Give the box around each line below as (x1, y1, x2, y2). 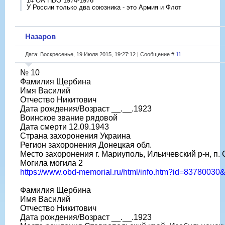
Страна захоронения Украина (20, 131, 131, 140)
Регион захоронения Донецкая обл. (20, 140, 152, 149)
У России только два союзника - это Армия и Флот (27, 3, 181, 11)
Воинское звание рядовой (20, 113, 118, 122)
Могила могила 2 (20, 158, 83, 167)
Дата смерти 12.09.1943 (20, 122, 109, 131)
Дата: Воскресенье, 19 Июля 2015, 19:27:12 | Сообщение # (25, 51, 176, 57)
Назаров (25, 32, 56, 41)
